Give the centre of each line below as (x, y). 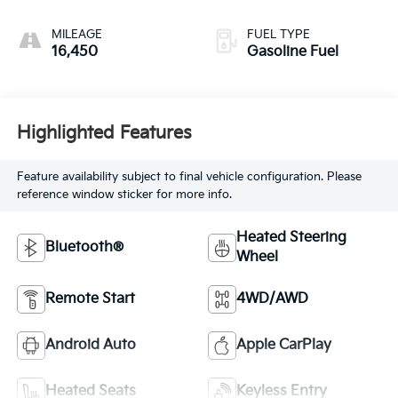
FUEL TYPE (279, 34)
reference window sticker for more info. (124, 195)
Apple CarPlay (284, 345)
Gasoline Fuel (293, 52)
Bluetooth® (84, 247)
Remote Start (90, 299)
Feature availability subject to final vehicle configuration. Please (189, 177)
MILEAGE (76, 34)
